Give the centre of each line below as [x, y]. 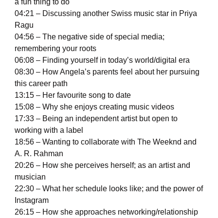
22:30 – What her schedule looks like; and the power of [109, 189]
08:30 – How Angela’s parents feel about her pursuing [107, 72]
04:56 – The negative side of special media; [90, 37]
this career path [41, 84]
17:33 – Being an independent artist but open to [96, 119]
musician [30, 177]
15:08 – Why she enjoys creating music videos [94, 107]
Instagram [32, 200]
